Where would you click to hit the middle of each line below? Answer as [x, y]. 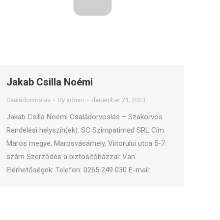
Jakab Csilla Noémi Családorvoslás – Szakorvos [84, 117]
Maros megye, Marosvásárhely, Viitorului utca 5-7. [86, 143]
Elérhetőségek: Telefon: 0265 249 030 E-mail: [78, 170]
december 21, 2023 [118, 100]
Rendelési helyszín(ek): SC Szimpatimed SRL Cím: [86, 130]
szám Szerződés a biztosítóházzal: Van [71, 157]
